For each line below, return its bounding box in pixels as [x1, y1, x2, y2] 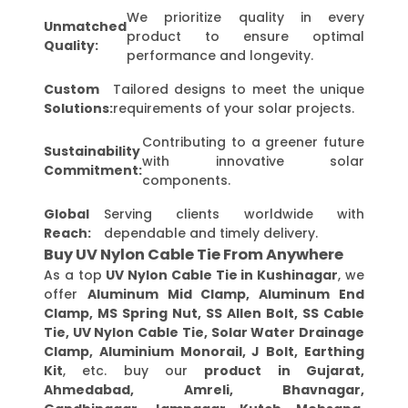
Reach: [44, 223, 91, 242]
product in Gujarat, [204, 361, 365, 380]
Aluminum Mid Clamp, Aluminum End [87, 284, 365, 303]
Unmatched [44, 17, 127, 36]
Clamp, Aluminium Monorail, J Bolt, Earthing [44, 342, 364, 361]
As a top [44, 265, 107, 284]
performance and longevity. [127, 46, 313, 65]
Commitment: [44, 161, 142, 180]
